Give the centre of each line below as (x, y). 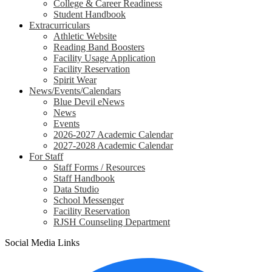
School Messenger (89, 200)
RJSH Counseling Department (112, 222)
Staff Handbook (84, 178)
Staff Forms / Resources (99, 167)
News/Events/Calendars (75, 91)
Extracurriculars (59, 25)
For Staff (46, 156)
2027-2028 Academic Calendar (113, 145)
